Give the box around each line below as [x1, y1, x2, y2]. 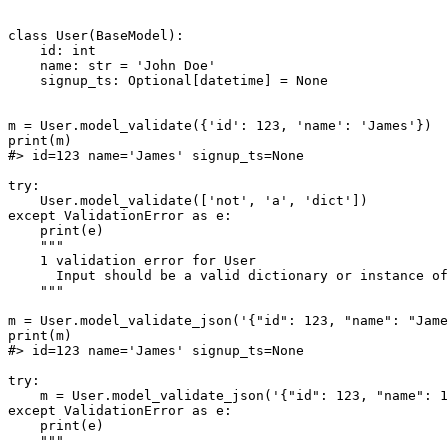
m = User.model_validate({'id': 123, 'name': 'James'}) [8, 118, 432, 134]
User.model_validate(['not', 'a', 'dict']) [8, 193, 368, 209]
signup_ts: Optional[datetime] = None [8, 73, 328, 89]
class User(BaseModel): [8, 28, 184, 44]
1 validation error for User [8, 253, 256, 269]
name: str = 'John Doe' [8, 58, 216, 74]
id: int [8, 43, 96, 59]
